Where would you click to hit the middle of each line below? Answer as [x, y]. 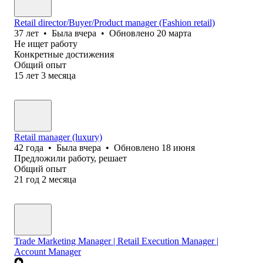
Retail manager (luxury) [58, 137]
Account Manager [48, 251]
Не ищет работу [46, 43]
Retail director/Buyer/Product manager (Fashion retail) [114, 22]
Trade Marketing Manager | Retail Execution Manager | [116, 241]
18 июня [178, 147]
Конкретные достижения [64, 54]
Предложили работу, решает [70, 158]
